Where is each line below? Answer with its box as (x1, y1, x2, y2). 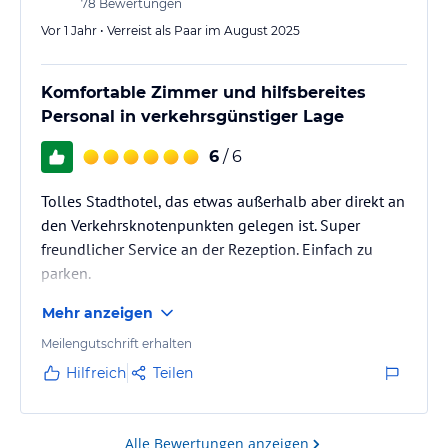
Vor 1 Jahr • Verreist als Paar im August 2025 (41, 22, 300, 38)
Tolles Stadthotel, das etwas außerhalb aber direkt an (41, 190, 405, 211)
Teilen (153, 363, 193, 382)
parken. (41, 262, 91, 283)
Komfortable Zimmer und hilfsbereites (41, 82, 366, 102)
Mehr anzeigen (42, 303, 153, 322)
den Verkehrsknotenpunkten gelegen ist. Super (41, 214, 360, 235)
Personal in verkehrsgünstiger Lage (41, 106, 344, 126)
